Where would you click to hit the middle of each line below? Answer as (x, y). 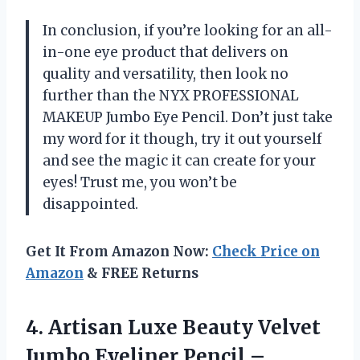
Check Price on (266, 251)
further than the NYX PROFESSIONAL (171, 95)
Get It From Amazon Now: (119, 251)
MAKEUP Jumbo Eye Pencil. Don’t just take (188, 117)
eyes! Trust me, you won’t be (140, 182)
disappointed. (90, 204)
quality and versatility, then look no (166, 74)
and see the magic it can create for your (179, 160)
